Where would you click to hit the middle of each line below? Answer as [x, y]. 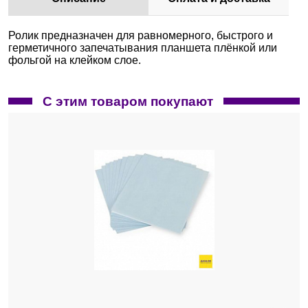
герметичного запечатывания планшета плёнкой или [143, 48]
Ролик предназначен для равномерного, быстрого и [141, 35]
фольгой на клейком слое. [75, 60]
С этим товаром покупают [128, 101]
